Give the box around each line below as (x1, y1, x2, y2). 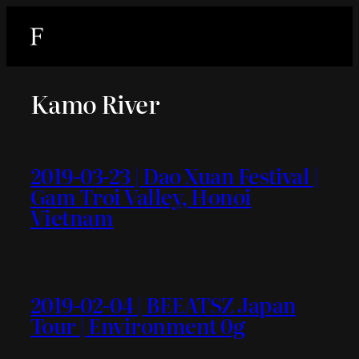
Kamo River (30, 86, 160, 122)
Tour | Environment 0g (30, 309, 245, 341)
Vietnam (30, 200, 114, 232)
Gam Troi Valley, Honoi (30, 179, 252, 212)
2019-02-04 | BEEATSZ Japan (30, 288, 296, 320)
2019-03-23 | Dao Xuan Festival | (30, 159, 319, 191)
